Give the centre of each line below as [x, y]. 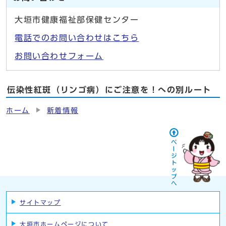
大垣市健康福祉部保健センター [77, 20]
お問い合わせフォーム [59, 56]
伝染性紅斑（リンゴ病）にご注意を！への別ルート [109, 90]
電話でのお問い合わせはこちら [77, 38]
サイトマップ [40, 203]
